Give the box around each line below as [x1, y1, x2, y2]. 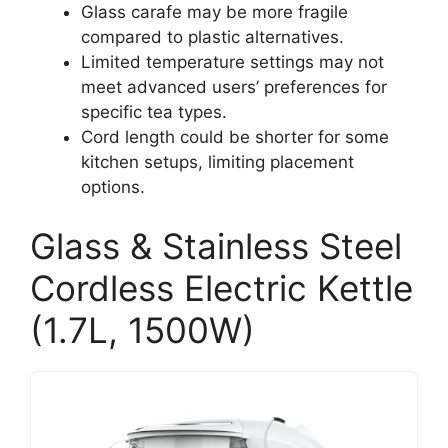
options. [81, 176, 145, 197]
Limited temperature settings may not [81, 51, 384, 72]
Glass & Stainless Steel [30, 225, 402, 267]
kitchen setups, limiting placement [81, 151, 354, 172]
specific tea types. [81, 101, 227, 122]
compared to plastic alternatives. [81, 26, 344, 47]
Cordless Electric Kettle [30, 267, 413, 309]
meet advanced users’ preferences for [81, 76, 387, 97]
